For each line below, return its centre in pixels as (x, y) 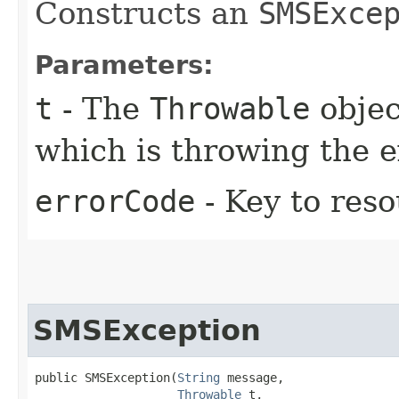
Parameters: (124, 65)
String (199, 377)
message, (252, 377)
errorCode (115, 201)
